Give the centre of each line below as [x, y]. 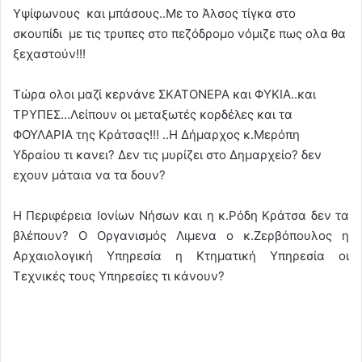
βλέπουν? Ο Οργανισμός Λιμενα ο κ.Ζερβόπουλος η [181, 235]
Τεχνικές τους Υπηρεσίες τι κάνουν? [119, 276]
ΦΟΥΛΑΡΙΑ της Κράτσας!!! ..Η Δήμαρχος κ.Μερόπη [156, 134]
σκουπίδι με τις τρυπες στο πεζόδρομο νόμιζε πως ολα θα [179, 33]
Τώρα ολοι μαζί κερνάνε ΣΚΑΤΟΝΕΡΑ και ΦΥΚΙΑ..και [164, 94]
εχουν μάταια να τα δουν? [89, 175]
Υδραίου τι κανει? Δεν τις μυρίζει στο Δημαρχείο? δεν [167, 154]
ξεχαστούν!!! [49, 53]
